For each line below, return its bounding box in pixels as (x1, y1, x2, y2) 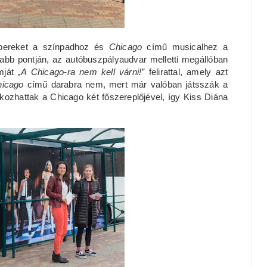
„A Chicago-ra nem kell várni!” (18, 67, 149, 77)
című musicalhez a (147, 42, 228, 52)
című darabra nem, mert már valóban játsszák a (27, 79, 228, 89)
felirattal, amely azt (148, 67, 228, 77)
